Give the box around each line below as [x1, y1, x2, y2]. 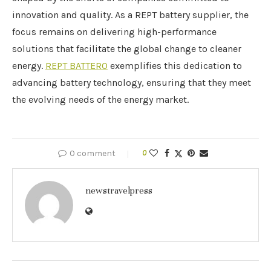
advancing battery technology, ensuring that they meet [12, 77, 251, 89]
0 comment [70, 148, 116, 159]
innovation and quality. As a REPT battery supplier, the [12, 9, 249, 21]
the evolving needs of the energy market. [12, 94, 189, 106]
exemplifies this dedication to [108, 60, 242, 72]
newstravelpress [85, 185, 152, 197]
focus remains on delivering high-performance [12, 26, 217, 38]
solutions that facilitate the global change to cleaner [12, 43, 241, 55]
